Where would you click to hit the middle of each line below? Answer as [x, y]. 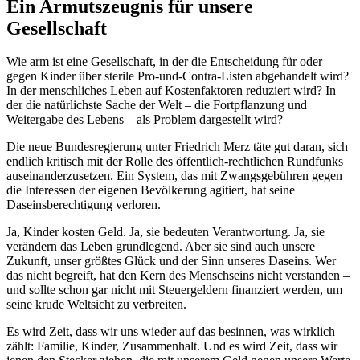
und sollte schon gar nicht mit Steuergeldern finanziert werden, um [174, 290]
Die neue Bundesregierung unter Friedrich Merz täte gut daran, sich [177, 147]
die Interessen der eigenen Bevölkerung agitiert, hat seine [151, 190]
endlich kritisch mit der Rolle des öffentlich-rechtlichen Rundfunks [175, 162]
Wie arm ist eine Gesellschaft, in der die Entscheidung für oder [164, 62]
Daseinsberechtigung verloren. [84, 205]
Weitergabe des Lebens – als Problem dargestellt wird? [145, 120]
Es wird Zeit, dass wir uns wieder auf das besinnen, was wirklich [171, 332]
